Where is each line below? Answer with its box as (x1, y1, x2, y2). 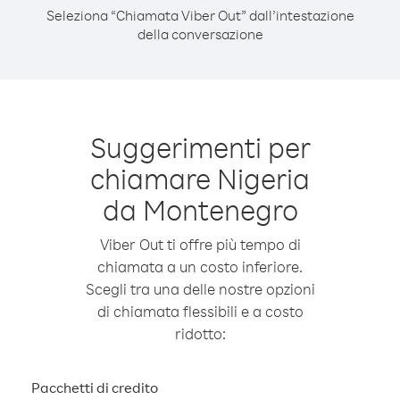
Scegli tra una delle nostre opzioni (85, 279, 315, 298)
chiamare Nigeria (90, 160, 310, 196)
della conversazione (137, 25, 263, 43)
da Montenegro (102, 191, 298, 228)
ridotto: (174, 324, 226, 343)
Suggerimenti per (89, 129, 311, 165)
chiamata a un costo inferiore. (97, 257, 303, 276)
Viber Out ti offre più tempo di (99, 235, 301, 254)
